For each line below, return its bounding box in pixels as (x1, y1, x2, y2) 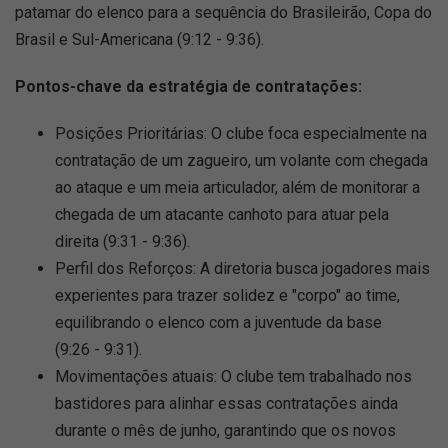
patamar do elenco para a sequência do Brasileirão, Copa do (15, 3, 432, 22)
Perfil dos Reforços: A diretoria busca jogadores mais (55, 259, 430, 278)
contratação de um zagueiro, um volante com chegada (55, 151, 428, 170)
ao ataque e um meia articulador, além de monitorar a (55, 178, 420, 197)
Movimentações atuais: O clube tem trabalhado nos (55, 367, 412, 386)
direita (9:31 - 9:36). (55, 232, 190, 251)
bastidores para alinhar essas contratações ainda (55, 394, 398, 413)
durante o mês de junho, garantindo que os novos (55, 421, 396, 440)
